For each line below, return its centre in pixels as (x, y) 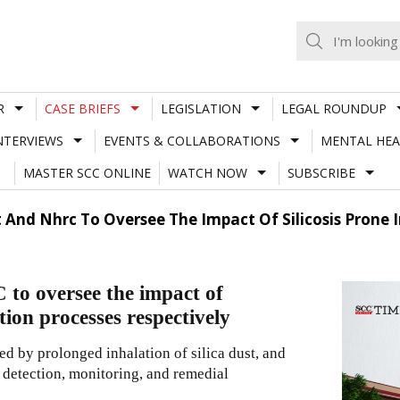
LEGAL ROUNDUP (333, 108)
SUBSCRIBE (321, 172)
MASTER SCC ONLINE (87, 172)
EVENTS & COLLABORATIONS (192, 140)
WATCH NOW (207, 172)
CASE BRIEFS (82, 108)
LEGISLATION (200, 108)
